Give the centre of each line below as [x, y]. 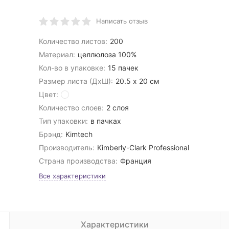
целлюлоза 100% [107, 54]
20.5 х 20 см [138, 81]
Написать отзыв [122, 21]
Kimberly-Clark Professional [143, 147]
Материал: [57, 54]
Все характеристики [72, 176]
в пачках [106, 121]
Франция [136, 161]
